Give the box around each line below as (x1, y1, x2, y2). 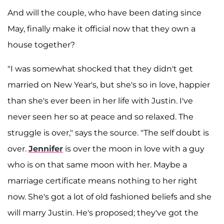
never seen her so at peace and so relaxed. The (7, 111, 193, 121)
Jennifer (28, 143, 63, 153)
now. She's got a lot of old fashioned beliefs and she (7, 191, 211, 201)
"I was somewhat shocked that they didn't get (7, 63, 193, 73)
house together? (7, 39, 75, 49)
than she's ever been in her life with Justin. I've (7, 95, 193, 105)
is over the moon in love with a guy (63, 143, 204, 153)
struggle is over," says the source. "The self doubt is (7, 127, 209, 137)
